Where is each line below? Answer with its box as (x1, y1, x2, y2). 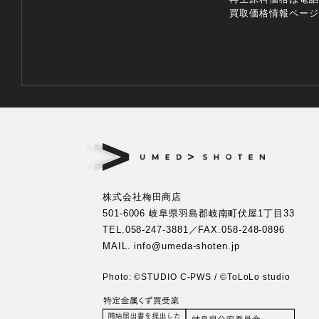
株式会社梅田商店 (103, 192, 182, 202)
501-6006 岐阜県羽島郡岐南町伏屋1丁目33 (103, 208, 295, 219)
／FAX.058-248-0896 (188, 224, 286, 235)
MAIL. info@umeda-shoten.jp (103, 241, 240, 251)
